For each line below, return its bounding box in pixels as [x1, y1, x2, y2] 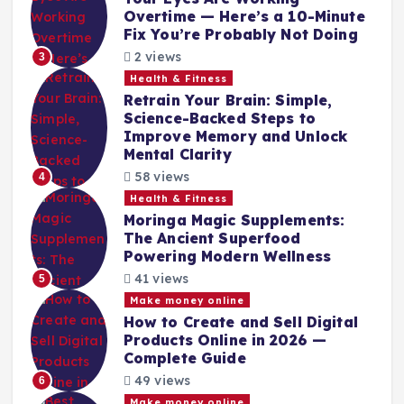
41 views [130, 270, 189, 287]
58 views [130, 168, 190, 185]
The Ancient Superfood [123, 229, 301, 248]
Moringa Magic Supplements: [123, 211, 345, 230]
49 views [130, 372, 191, 389]
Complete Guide [123, 349, 246, 368]
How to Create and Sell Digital [123, 313, 358, 332]
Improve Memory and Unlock [123, 127, 348, 146]
